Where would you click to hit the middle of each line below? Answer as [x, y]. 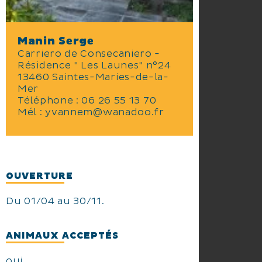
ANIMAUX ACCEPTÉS [62, 236]
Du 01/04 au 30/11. [55, 201]
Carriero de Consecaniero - [89, 54]
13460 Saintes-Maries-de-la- [93, 77]
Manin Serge [56, 41]
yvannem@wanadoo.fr [105, 112]
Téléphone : [50, 101]
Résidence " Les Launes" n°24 [94, 65]
